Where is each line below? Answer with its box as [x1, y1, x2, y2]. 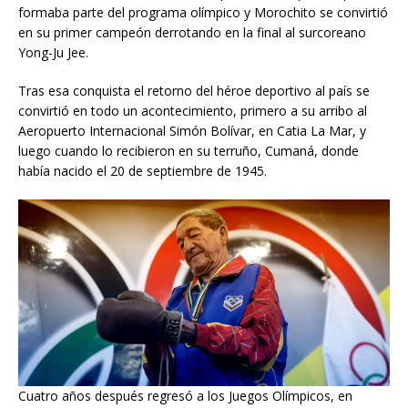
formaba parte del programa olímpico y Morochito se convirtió [18, 4, 388, 22]
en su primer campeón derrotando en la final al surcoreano [18, 24, 366, 42]
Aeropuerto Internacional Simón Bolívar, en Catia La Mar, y [18, 122, 366, 140]
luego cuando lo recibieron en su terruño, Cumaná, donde [18, 142, 359, 160]
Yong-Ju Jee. [18, 44, 88, 62]
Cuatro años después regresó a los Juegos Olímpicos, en [18, 387, 352, 405]
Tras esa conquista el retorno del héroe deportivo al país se [18, 82, 370, 100]
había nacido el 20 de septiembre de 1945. [18, 162, 267, 180]
